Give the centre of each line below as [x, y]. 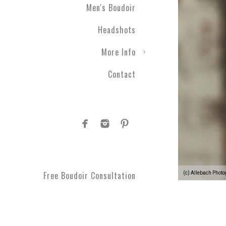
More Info [119, 52]
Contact [122, 74]
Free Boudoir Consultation [90, 176]
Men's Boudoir [111, 8]
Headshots [117, 30]
